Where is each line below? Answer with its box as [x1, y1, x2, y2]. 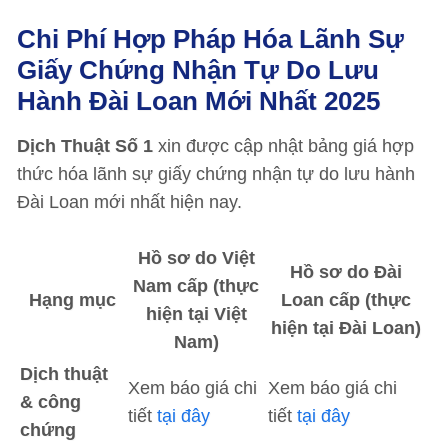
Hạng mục [28, 290, 116, 310]
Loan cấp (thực [280, 290, 411, 310]
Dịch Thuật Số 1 [17, 136, 153, 156]
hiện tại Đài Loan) [270, 318, 421, 338]
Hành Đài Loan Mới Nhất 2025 [17, 86, 380, 116]
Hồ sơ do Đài [289, 262, 402, 282]
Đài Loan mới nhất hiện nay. [17, 192, 242, 212]
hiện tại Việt [145, 304, 247, 324]
